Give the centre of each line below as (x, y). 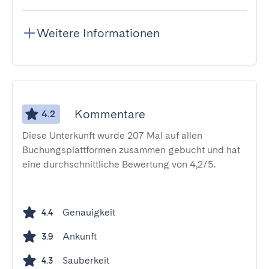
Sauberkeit (86, 260)
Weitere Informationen (98, 33)
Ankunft (80, 236)
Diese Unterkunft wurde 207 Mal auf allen (112, 135)
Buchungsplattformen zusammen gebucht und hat (131, 150)
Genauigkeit (89, 212)
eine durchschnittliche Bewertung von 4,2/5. (119, 164)
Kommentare (110, 114)
